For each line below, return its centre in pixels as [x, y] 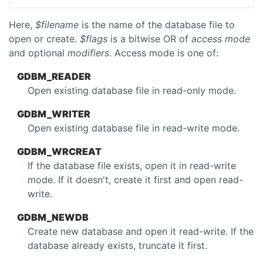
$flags [94, 39]
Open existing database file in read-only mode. [132, 91]
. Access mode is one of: [164, 53]
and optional [38, 53]
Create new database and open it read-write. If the [141, 232]
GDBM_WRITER [54, 114]
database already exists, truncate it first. [117, 246]
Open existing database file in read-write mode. [134, 128]
